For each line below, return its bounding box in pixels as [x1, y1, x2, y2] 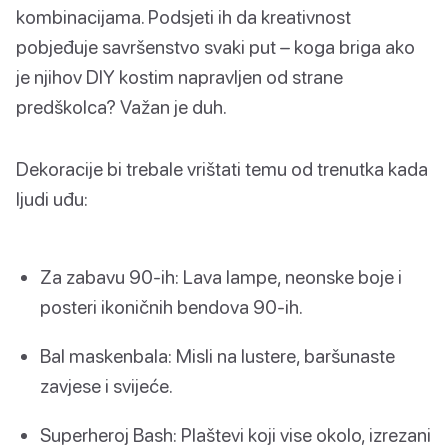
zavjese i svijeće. [40, 374, 173, 398]
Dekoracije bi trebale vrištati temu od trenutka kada [16, 157, 428, 181]
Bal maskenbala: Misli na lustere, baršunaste [40, 344, 395, 368]
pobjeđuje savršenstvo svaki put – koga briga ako [16, 35, 415, 59]
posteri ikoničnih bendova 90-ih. [40, 295, 303, 319]
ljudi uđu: [16, 187, 88, 211]
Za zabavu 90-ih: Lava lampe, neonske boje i [40, 265, 402, 289]
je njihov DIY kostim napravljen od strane [16, 65, 343, 89]
